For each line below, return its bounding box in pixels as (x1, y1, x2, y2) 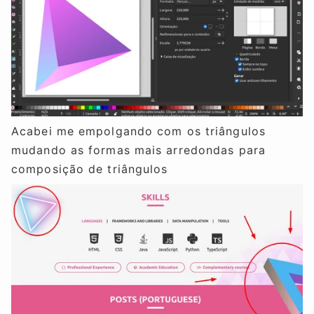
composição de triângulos (11, 161, 168, 176)
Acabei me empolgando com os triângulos (11, 123, 266, 138)
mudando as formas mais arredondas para (11, 142, 266, 157)
